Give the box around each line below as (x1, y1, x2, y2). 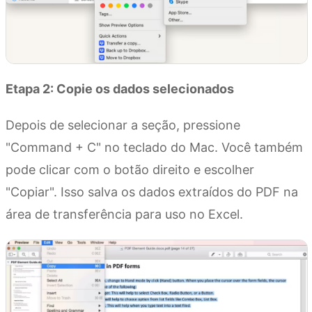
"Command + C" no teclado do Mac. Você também (6, 140, 303, 155)
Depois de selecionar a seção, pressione (6, 118, 240, 133)
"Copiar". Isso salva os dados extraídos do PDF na (6, 185, 298, 200)
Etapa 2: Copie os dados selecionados (6, 81, 234, 97)
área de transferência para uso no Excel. (6, 207, 243, 222)
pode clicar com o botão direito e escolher (6, 162, 254, 178)
